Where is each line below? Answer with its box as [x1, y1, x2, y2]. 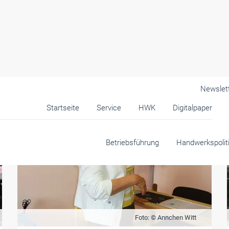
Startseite [46, 103, 79, 112]
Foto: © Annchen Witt [134, 214, 196, 221]
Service [96, 103, 121, 112]
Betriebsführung [106, 138, 159, 147]
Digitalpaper [172, 103, 212, 112]
